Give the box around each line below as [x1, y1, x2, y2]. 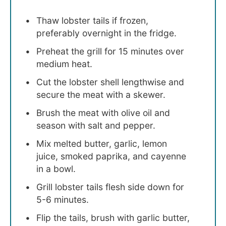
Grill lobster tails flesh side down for [36, 181, 184, 192]
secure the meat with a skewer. [36, 89, 165, 100]
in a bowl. [36, 163, 76, 174]
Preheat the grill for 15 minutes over [36, 46, 184, 57]
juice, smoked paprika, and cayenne [36, 150, 186, 161]
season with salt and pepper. [36, 120, 155, 131]
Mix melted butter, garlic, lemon [36, 138, 167, 149]
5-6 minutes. [36, 194, 89, 205]
